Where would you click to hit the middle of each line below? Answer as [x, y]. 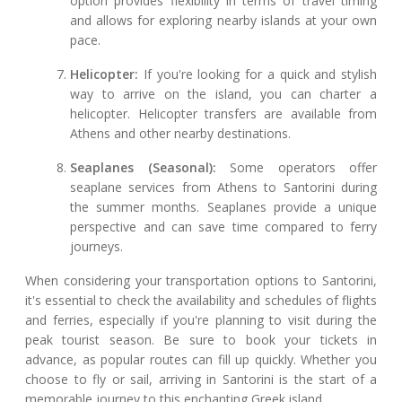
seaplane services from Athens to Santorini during [223, 188]
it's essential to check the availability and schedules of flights [201, 301]
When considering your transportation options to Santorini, [201, 281]
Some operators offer [296, 168]
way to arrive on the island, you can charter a [223, 94]
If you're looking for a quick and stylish [258, 74]
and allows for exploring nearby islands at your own [223, 21]
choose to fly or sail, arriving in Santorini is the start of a [201, 380]
